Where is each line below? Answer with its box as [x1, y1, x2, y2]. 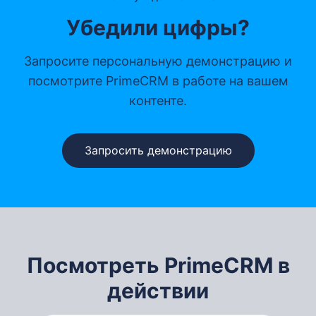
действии [107, 278, 209, 304]
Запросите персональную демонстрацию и [24, 54, 292, 69]
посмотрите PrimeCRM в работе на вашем [28, 73, 288, 89]
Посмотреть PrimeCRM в [26, 253, 290, 279]
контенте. [129, 93, 187, 109]
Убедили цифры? [66, 15, 250, 41]
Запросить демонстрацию [84, 143, 232, 158]
